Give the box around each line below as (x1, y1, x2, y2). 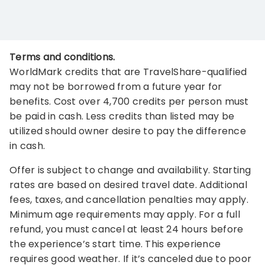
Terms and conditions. (9, 50, 115, 64)
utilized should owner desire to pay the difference (9, 124, 246, 138)
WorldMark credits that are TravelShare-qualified (9, 65, 247, 79)
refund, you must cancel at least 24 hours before (9, 222, 244, 237)
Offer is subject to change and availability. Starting (9, 163, 251, 177)
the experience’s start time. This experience (9, 237, 221, 251)
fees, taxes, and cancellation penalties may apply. (9, 193, 248, 207)
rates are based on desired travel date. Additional (9, 178, 247, 192)
